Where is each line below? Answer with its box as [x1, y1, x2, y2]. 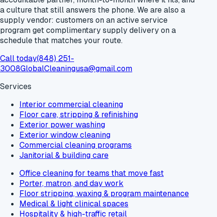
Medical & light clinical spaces [19, 199, 128, 209]
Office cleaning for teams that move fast [19, 168, 164, 178]
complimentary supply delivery [46, 25, 159, 35]
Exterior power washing [19, 120, 105, 130]
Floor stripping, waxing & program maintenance [19, 188, 189, 199]
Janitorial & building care [19, 150, 108, 160]
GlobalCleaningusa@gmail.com [20, 63, 132, 74]
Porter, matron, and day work [19, 178, 124, 188]
